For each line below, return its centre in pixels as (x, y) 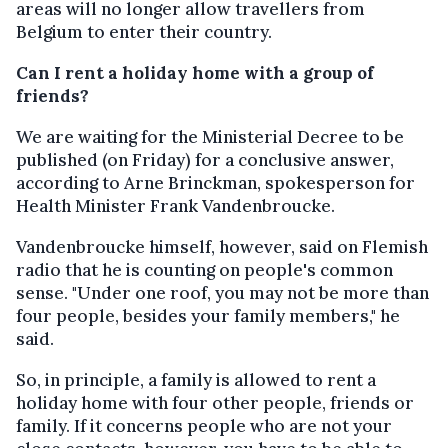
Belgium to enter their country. (144, 32)
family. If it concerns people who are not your (204, 426)
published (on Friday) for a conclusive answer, (205, 160)
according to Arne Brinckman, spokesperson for (215, 183)
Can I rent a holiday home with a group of (195, 73)
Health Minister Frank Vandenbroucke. (175, 206)
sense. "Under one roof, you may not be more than (222, 293)
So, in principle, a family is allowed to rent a (196, 380)
